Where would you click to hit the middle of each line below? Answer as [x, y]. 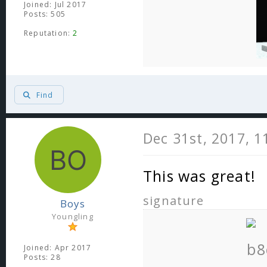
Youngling [73, 216]
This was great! [199, 176]
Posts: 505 [45, 14]
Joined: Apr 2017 [58, 247]
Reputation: [49, 33]
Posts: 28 [42, 257]
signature [173, 200]
